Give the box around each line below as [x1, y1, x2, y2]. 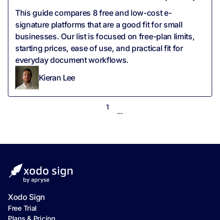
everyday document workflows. [15, 55, 129, 65]
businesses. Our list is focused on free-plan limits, [15, 31, 195, 42]
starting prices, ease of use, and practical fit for [15, 43, 183, 54]
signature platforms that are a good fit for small [15, 20, 183, 30]
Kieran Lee [39, 72, 75, 82]
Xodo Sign [8, 192, 46, 202]
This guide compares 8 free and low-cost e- [15, 8, 172, 18]
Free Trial [8, 204, 37, 213]
